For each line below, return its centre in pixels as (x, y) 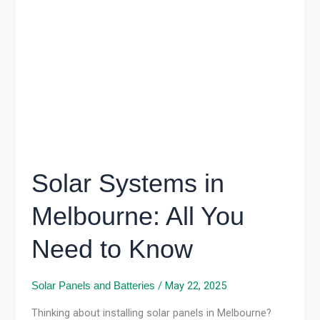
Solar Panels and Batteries (94, 285)
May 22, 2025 (196, 285)
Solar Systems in (128, 183)
